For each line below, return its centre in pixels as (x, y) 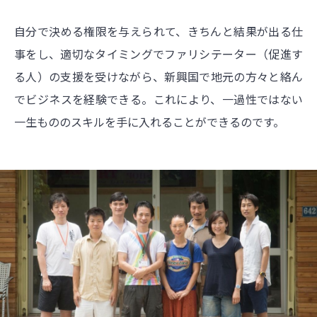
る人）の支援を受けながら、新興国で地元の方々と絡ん (158, 77)
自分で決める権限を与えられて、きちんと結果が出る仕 (158, 31)
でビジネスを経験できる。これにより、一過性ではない (158, 99)
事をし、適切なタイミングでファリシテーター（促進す (158, 54)
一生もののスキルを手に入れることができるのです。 (149, 122)
